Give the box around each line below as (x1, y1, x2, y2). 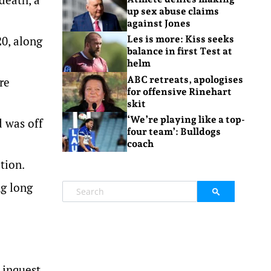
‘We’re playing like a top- (126, 114, 245, 126)
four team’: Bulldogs (126, 126, 221, 138)
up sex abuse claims (126, 5, 219, 18)
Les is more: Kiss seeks (126, 33, 234, 45)
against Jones (126, 18, 191, 30)
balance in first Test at (126, 45, 232, 57)
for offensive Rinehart (126, 85, 232, 97)
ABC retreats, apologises (126, 73, 243, 85)
